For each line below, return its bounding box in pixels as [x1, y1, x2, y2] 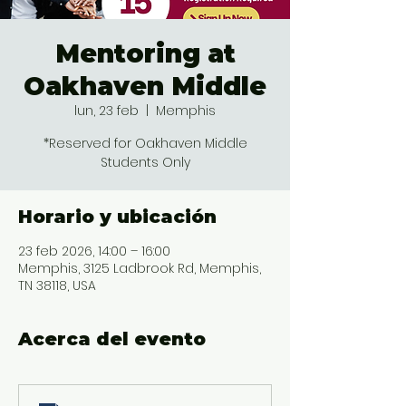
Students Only [100, 153, 190, 171]
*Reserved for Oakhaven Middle [43, 134, 247, 152]
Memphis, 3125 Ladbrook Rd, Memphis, [18, 259, 261, 277]
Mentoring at [54, 38, 236, 69]
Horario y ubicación [18, 206, 217, 227]
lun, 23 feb [74, 101, 139, 120]
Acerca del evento [18, 328, 206, 350]
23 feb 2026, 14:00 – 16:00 [18, 242, 170, 260]
